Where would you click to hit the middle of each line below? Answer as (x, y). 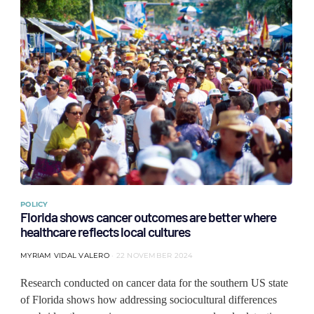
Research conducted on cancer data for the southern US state (154, 283)
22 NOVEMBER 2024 (155, 255)
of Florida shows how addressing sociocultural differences (149, 300)
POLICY (34, 204)
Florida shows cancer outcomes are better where (148, 217)
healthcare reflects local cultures (105, 232)
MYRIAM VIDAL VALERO (65, 255)
